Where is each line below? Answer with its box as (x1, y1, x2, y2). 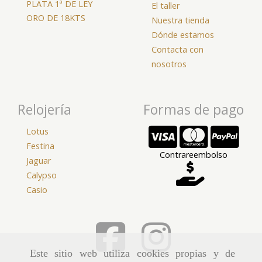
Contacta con (151, 44, 204, 55)
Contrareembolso (160, 149, 227, 160)
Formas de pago (143, 99, 244, 119)
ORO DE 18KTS (26, 12, 85, 23)
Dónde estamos (151, 29, 214, 40)
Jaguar (26, 155, 51, 166)
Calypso (26, 170, 57, 181)
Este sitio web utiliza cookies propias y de (30, 247, 235, 260)
